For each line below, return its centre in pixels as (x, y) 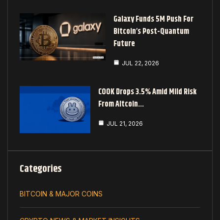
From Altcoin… (121, 104)
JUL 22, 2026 (141, 63)
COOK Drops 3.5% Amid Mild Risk (147, 92)
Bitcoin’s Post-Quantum (151, 31)
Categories (41, 169)
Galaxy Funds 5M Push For (154, 19)
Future (124, 44)
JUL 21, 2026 (125, 123)
